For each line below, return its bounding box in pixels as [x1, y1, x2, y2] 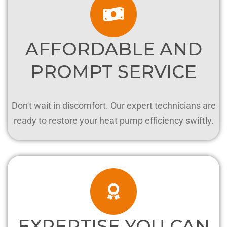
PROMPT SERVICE [30, 60, 197, 83]
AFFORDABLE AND [25, 37, 202, 60]
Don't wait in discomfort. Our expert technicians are [11, 100, 216, 111]
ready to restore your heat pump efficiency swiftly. [13, 115, 214, 126]
